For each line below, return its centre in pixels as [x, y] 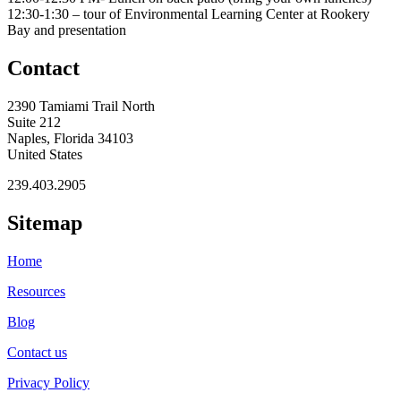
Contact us [37, 352]
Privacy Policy [48, 382]
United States [45, 155]
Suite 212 [34, 123]
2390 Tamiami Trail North [81, 107]
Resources [36, 291]
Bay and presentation [67, 30]
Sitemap [45, 223]
